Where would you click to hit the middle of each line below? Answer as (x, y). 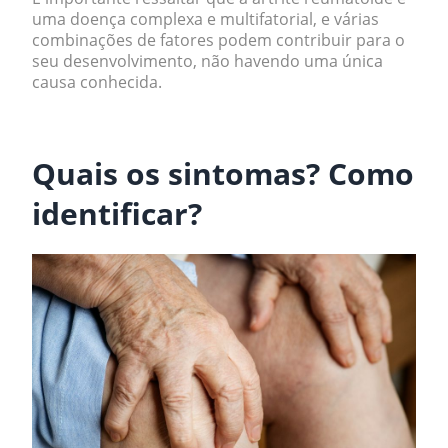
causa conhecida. (99, 82)
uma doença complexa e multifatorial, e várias (205, 19)
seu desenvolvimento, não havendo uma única (207, 61)
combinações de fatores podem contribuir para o (218, 40)
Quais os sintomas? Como (223, 173)
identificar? (117, 213)
